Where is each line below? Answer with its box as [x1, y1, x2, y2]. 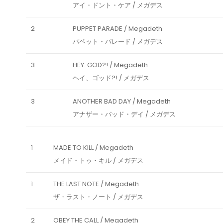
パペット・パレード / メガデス [73, 37, 163, 47]
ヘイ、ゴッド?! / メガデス [73, 73, 149, 83]
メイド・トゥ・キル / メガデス [53, 156, 143, 166]
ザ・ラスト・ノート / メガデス [53, 192, 143, 202]
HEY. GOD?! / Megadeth [73, 60, 148, 70]
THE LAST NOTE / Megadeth [53, 179, 139, 189]
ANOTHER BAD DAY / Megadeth [73, 97, 171, 107]
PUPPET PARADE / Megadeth [73, 24, 162, 34]
